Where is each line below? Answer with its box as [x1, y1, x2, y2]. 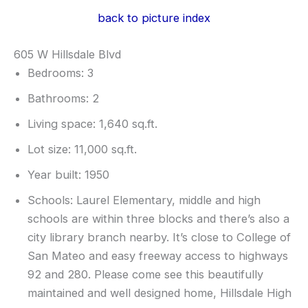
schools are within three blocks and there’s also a [27, 212, 289, 226]
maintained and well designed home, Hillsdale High [27, 286, 291, 300]
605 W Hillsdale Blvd [14, 47, 121, 62]
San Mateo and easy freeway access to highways [27, 249, 288, 263]
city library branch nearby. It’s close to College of [27, 230, 291, 245]
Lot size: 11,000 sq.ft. [27, 142, 137, 157]
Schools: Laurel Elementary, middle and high [27, 193, 261, 208]
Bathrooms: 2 [27, 91, 99, 106]
